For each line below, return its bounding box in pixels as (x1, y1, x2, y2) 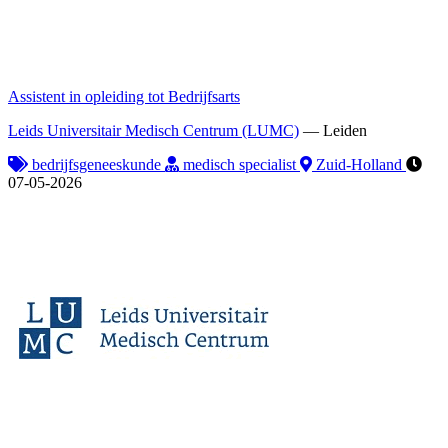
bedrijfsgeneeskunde (28, 155, 165, 173)
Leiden (323, 121, 367, 139)
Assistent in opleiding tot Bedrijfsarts (8, 87, 240, 105)
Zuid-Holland (312, 155, 406, 173)
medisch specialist (179, 155, 300, 173)
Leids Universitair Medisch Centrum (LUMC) (8, 121, 299, 139)
